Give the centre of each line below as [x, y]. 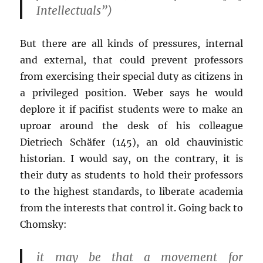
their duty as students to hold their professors [131, 175]
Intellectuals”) [75, 11]
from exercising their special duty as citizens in [131, 76]
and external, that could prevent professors [131, 60]
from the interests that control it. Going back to [131, 208]
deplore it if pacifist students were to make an [131, 109]
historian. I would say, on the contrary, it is [131, 159]
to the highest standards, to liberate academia [131, 191]
